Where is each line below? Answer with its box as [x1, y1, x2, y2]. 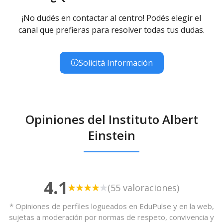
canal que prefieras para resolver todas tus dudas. [18, 24, 205, 35]
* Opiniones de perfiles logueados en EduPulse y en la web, [9, 201, 214, 211]
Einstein [88, 126, 135, 143]
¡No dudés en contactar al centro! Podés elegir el [22, 12, 201, 23]
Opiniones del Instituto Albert [25, 111, 198, 127]
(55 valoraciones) [108, 182, 179, 194]
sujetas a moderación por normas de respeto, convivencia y [9, 212, 214, 222]
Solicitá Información [78, 57, 153, 68]
